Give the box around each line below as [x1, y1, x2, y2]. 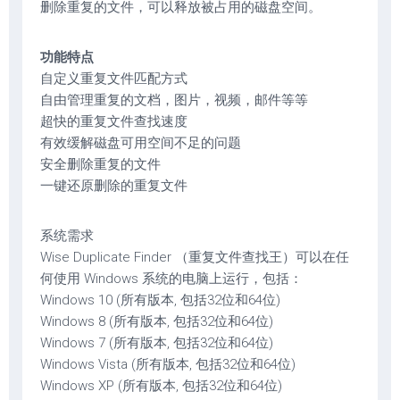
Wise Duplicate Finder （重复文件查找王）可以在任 [40, 249, 349, 265]
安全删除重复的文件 [40, 156, 161, 172]
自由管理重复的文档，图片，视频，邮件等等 [40, 92, 308, 108]
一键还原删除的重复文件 [40, 178, 187, 194]
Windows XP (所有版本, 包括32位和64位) [40, 378, 282, 394]
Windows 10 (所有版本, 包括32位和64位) [40, 292, 280, 308]
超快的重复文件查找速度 [40, 113, 187, 129]
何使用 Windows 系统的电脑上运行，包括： [40, 271, 303, 287]
